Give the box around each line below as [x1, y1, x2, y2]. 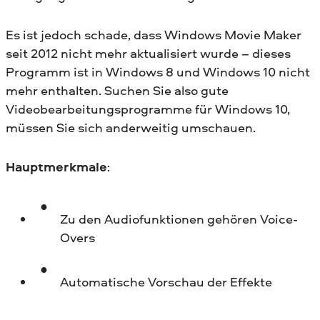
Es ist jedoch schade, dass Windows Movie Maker [6, 25, 301, 44]
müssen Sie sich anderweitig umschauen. [6, 118, 256, 136]
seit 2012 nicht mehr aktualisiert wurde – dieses [6, 44, 291, 62]
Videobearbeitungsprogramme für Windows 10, [6, 99, 290, 118]
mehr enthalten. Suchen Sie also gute [6, 81, 229, 99]
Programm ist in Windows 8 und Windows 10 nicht [6, 62, 310, 81]
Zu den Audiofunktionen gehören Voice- [59, 209, 298, 228]
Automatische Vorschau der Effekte [59, 272, 272, 291]
